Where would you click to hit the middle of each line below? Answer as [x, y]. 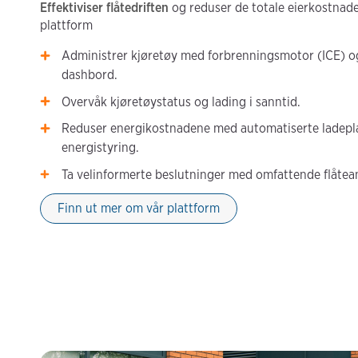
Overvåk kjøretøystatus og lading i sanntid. [181, 101]
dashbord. [90, 74]
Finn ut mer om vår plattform [139, 208]
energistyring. [101, 148]
